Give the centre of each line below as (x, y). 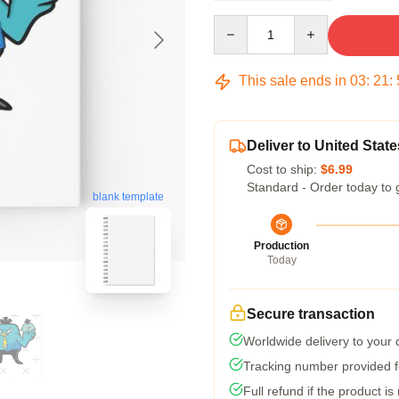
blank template (128, 197)
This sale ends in (293, 81)
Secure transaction (311, 314)
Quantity (236, 23)
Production (281, 246)
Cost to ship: (284, 169)
